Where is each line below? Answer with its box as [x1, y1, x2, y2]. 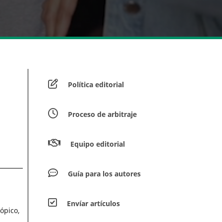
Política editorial [68, 80, 124, 90]
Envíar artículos [67, 199, 120, 209]
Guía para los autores [68, 169, 141, 179]
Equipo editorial [70, 139, 125, 149]
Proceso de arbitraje [68, 110, 137, 119]
